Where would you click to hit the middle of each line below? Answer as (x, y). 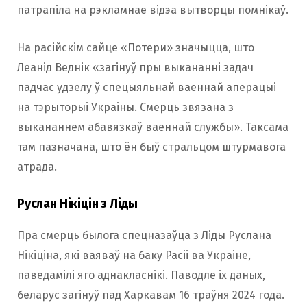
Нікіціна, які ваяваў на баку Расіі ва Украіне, (134, 256)
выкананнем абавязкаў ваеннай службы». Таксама (153, 127)
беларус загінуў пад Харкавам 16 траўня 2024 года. (151, 295)
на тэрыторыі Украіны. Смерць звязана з (125, 108)
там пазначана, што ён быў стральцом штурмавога (151, 147)
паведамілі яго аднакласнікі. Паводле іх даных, (141, 275)
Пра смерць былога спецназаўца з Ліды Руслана (144, 236)
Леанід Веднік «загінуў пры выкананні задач (135, 68)
